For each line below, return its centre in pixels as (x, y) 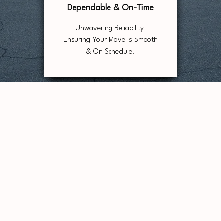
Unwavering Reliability (110, 28)
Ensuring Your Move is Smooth (110, 40)
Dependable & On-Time (110, 8)
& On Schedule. (110, 52)
